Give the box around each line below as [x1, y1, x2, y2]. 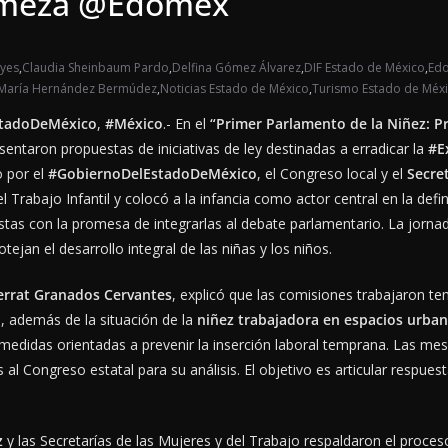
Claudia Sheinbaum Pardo [22, 59, 169, 77]
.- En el [163, 114, 210, 134]
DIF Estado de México [304, 59, 425, 77]
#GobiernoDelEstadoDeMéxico [48, 164, 257, 184]
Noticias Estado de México [160, 80, 309, 98]
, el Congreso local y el [257, 164, 407, 184]
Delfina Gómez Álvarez [172, 59, 301, 77]
